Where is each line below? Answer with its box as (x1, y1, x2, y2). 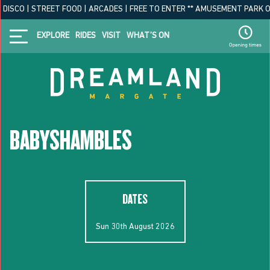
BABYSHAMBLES (10, 125, 132, 156)
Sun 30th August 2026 (95, 222, 175, 231)
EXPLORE (37, 31, 69, 40)
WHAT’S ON (127, 31, 169, 40)
